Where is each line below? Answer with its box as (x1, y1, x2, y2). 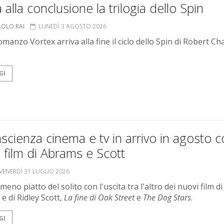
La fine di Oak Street (64, 192, 134, 203)
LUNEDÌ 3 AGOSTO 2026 (38, 22, 106, 31)
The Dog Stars (143, 192, 191, 203)
